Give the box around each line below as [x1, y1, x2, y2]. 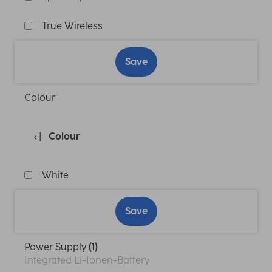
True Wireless [42, 19, 103, 32]
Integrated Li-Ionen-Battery [24, 254, 149, 266]
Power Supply [24, 240, 89, 253]
